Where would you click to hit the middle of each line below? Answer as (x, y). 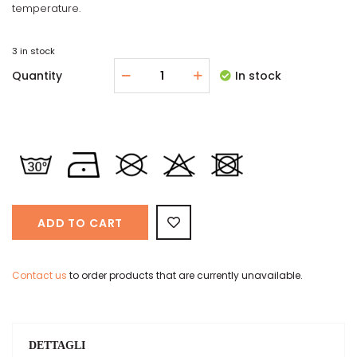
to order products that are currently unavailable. (185, 275)
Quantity (37, 75)
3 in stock (33, 51)
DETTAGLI (57, 345)
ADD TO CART (80, 223)
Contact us (39, 275)
